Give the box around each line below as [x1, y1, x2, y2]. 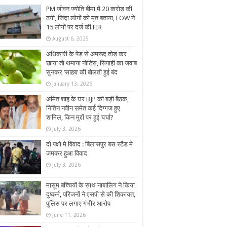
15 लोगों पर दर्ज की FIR [46, 23, 102, 31]
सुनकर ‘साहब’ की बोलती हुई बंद [46, 68, 118, 76]
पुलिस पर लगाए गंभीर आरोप [46, 200, 110, 208]
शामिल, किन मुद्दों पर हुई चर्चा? [46, 113, 113, 121]
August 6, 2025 [52, 35, 89, 42]
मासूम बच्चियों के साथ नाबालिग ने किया [46, 181, 135, 190]
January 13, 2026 [52, 81, 92, 87]
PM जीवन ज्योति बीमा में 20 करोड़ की [46, 5, 132, 13]
